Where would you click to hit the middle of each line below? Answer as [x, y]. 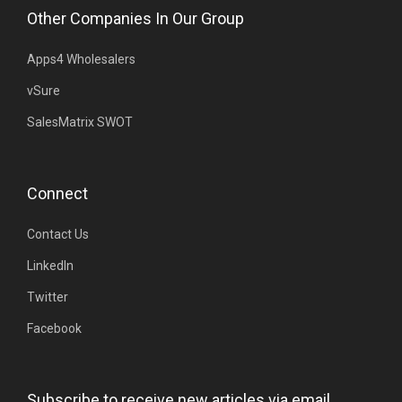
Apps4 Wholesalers [81, 59]
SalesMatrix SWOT [80, 122]
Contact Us [58, 234]
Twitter [48, 297]
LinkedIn [50, 265]
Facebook [54, 328]
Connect [57, 193]
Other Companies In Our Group [135, 18]
